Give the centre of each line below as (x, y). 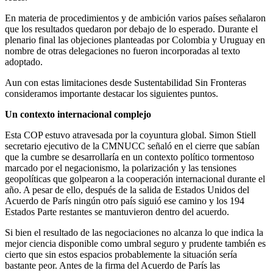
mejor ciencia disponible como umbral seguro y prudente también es (135, 243)
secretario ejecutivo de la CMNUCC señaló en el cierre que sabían (132, 146)
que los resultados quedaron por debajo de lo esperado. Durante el (131, 29)
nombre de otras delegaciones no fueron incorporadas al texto (122, 51)
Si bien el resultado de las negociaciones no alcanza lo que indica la (134, 232)
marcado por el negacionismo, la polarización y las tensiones (121, 168)
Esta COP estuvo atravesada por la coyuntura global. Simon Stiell (130, 135)
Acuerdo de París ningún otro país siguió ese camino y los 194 (125, 200)
